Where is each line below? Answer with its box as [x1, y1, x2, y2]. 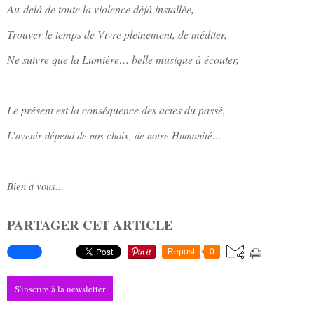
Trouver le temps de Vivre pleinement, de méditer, [7, 26, 227, 41]
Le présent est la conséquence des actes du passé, [7, 102, 226, 117]
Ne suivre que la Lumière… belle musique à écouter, [7, 51, 239, 67]
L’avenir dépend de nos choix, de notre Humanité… [7, 128, 221, 142]
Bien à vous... [7, 178, 64, 193]
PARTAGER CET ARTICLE [7, 214, 172, 234]
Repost [168, 247, 195, 257]
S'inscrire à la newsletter [15, 282, 105, 296]
